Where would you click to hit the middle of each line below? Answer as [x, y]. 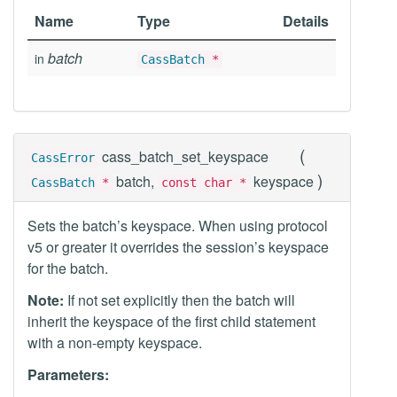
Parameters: [68, 374]
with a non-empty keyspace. [115, 343]
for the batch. [68, 268]
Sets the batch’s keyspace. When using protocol [178, 226]
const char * [204, 183]
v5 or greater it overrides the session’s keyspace [178, 247]
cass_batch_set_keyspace [185, 156]
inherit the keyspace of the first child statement [171, 321]
